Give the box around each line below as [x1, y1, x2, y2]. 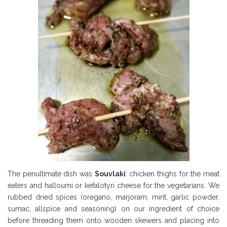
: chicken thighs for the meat [125, 170, 220, 178]
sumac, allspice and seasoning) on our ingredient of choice [8, 205, 219, 213]
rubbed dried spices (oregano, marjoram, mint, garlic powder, [8, 193, 219, 202]
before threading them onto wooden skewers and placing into [8, 216, 219, 225]
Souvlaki [94, 170, 126, 178]
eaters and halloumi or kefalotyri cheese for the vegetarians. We [8, 181, 219, 190]
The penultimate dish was [8, 170, 95, 178]
